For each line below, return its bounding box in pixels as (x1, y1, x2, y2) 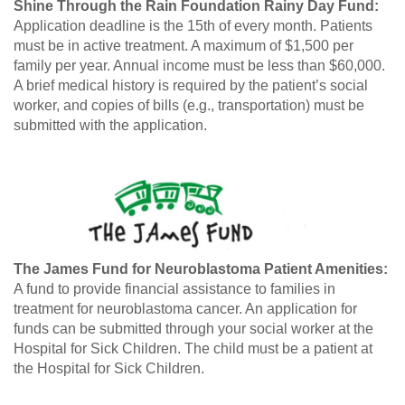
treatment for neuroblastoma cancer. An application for (14, 301, 357, 317)
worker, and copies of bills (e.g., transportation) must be (14, 98, 364, 114)
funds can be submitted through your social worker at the (14, 321, 373, 337)
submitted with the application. (14, 118, 207, 134)
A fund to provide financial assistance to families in (14, 281, 335, 297)
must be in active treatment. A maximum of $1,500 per (14, 38, 353, 54)
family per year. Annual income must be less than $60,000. (14, 58, 385, 74)
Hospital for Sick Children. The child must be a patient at (14, 341, 372, 357)
